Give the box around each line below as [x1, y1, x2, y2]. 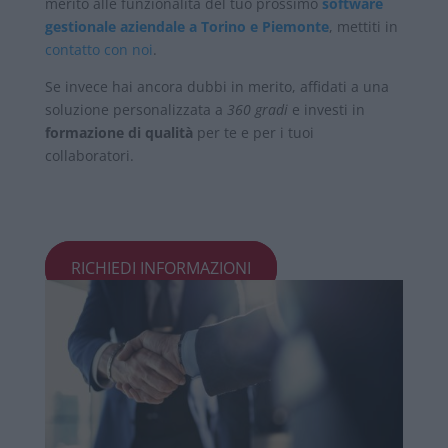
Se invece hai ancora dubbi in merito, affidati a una [44, 77, 389, 97]
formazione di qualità [44, 123, 193, 143]
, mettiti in [328, 17, 398, 37]
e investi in [287, 100, 365, 120]
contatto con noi [44, 40, 153, 60]
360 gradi [226, 100, 288, 120]
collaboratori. [44, 146, 138, 166]
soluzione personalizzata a [44, 100, 227, 120]
